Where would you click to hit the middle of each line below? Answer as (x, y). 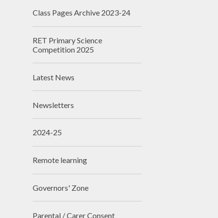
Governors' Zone (61, 187)
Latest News (54, 77)
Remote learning (60, 160)
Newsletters (54, 105)
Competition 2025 (64, 49)
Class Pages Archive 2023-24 (82, 13)
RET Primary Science (68, 40)
